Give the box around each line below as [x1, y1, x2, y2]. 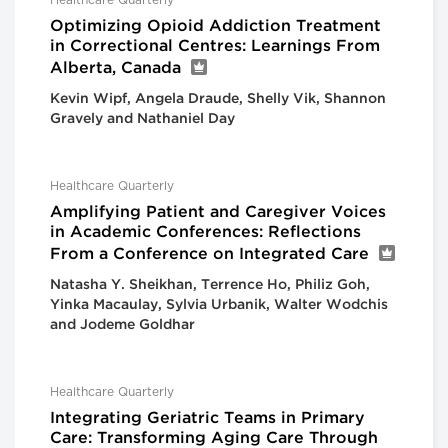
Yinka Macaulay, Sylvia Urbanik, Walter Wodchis [50, 299, 388, 312]
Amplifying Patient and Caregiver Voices [50, 205, 386, 221]
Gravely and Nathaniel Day [50, 113, 235, 126]
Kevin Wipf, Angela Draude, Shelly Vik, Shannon [50, 93, 386, 106]
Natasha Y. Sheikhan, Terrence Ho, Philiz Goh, [50, 279, 370, 292]
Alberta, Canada [50, 61, 181, 77]
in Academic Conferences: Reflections [50, 225, 361, 241]
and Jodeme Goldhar [50, 319, 195, 332]
